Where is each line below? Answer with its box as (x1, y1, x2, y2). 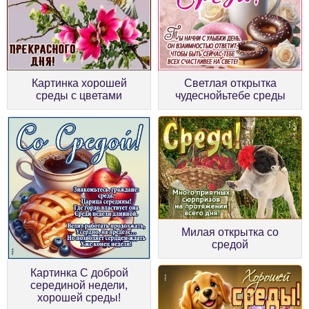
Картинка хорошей (31, 77, 127, 89)
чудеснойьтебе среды (175, 89, 286, 101)
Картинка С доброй (30, 266, 128, 279)
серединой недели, (30, 279, 128, 291)
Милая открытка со (181, 226, 279, 238)
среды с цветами (36, 89, 122, 101)
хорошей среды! (37, 291, 121, 303)
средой (212, 238, 248, 250)
